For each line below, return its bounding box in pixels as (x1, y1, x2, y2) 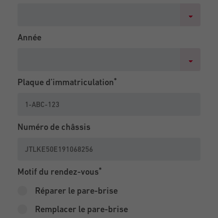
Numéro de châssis (18, 122, 91, 132)
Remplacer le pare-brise (35, 204, 128, 215)
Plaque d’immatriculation (18, 77, 114, 88)
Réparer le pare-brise (35, 185, 118, 196)
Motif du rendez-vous (18, 166, 99, 177)
